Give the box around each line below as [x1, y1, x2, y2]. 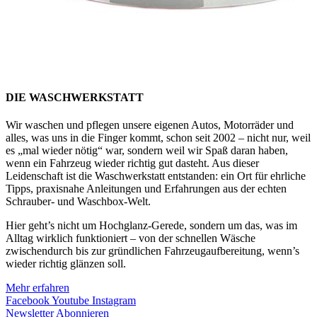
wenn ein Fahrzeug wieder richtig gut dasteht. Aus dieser [6, 156, 259, 169]
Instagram [92, 294, 136, 306]
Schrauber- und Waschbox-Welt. [6, 195, 151, 207]
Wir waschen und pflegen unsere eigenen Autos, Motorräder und [6, 118, 294, 131]
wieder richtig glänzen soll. [6, 257, 126, 270]
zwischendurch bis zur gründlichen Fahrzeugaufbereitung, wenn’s [6, 244, 299, 257]
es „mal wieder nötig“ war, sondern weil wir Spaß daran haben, [6, 144, 288, 156]
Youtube [52, 294, 89, 306]
